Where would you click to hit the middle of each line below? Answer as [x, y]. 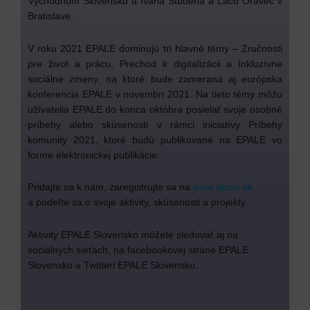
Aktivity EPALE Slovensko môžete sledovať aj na [133, 234]
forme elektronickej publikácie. [95, 155]
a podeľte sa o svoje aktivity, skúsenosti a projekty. [138, 202]
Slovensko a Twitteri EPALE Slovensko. [113, 265]
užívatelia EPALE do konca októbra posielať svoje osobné [155, 109]
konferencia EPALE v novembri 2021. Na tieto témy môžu [155, 94]
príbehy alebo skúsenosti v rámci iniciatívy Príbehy [155, 124]
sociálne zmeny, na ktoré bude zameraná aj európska [155, 79]
